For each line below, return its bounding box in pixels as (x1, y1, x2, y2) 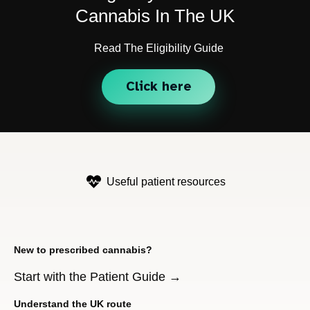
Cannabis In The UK (75, 6, 235, 26)
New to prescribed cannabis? (14, 244, 152, 256)
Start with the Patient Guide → (14, 270, 181, 284)
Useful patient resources (106, 175, 226, 188)
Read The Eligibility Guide (93, 42, 224, 54)
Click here (125, 77, 192, 95)
